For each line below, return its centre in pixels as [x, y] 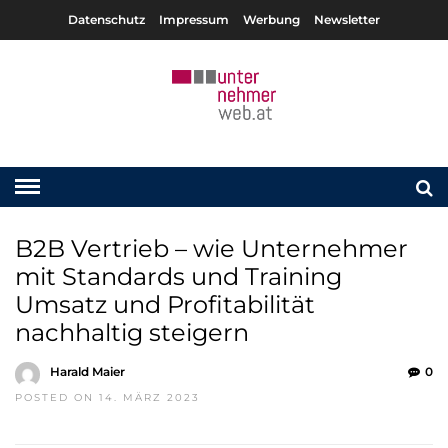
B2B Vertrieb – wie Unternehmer [211, 248]
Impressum [194, 19]
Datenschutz [106, 19]
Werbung [271, 19]
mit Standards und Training [178, 276]
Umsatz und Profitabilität [165, 304]
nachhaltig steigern [132, 332]
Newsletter [347, 19]
